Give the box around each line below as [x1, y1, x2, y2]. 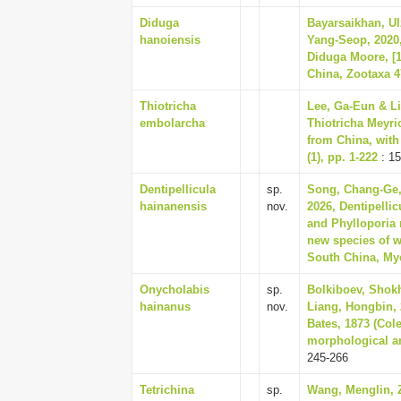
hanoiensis [140, 33, 200, 47]
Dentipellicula [140, 183, 216, 196]
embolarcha [140, 116, 205, 130]
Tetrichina [140, 383, 194, 397]
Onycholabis [140, 283, 209, 296]
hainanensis [140, 200, 207, 213]
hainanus [140, 300, 191, 313]
